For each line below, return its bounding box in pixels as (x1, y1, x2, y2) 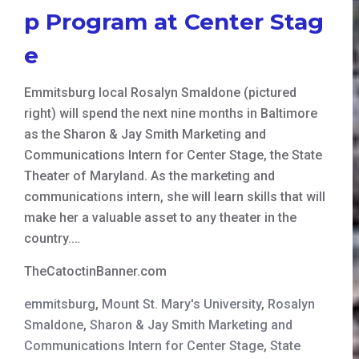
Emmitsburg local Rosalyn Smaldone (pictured (24, 84, 296, 100)
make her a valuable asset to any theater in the (24, 209, 296, 225)
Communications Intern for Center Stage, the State (24, 147, 322, 163)
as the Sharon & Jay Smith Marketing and (24, 126, 266, 142)
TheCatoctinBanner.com (24, 263, 167, 279)
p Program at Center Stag (24, 7, 324, 35)
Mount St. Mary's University (102, 296, 261, 312)
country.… (24, 230, 80, 246)
